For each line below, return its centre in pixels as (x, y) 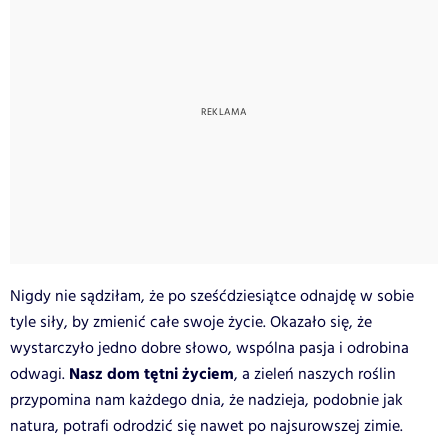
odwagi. (39, 374)
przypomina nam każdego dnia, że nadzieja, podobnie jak (206, 400)
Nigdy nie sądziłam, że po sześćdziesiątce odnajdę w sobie (212, 296)
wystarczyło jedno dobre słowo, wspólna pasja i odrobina (209, 348)
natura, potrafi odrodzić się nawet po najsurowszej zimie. (206, 426)
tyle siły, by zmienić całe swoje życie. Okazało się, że (191, 322)
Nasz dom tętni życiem (151, 374)
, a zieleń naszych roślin (315, 374)
